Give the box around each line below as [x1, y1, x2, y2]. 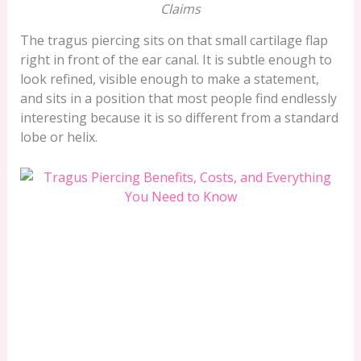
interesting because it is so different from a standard [19, 109, 338, 127]
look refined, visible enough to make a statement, [19, 70, 319, 88]
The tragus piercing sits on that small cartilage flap [19, 31, 328, 49]
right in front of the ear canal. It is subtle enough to [19, 51, 332, 68]
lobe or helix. [19, 128, 98, 146]
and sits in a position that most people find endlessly [19, 89, 337, 107]
